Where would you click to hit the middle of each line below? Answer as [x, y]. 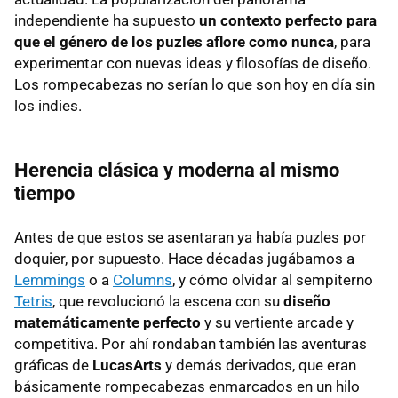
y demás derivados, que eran [259, 365]
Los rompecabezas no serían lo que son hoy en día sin [195, 84]
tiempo [44, 193]
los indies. [48, 105]
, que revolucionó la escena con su [168, 301]
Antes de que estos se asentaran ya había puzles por [190, 237]
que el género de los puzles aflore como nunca [174, 41]
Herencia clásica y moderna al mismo [177, 170]
